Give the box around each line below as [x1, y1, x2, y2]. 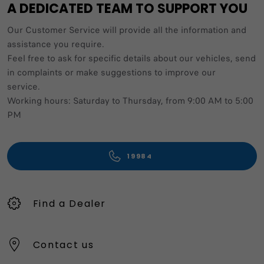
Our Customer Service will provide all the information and [7, 24, 246, 37]
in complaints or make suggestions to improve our [7, 66, 216, 80]
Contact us [32, 237, 94, 252]
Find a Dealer [32, 196, 107, 210]
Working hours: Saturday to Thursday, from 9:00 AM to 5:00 [7, 94, 253, 108]
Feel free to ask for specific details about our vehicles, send [7, 52, 256, 65]
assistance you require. [7, 38, 104, 51]
